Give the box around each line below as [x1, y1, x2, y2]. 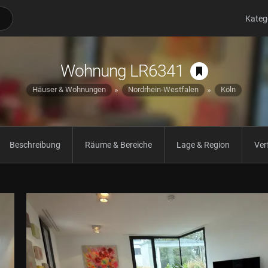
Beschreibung [9, 140, 60, 150]
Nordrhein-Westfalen [128, 85, 199, 94]
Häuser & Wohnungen [32, 85, 106, 94]
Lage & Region [176, 140, 230, 150]
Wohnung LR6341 [60, 61, 184, 81]
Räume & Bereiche [84, 140, 152, 150]
